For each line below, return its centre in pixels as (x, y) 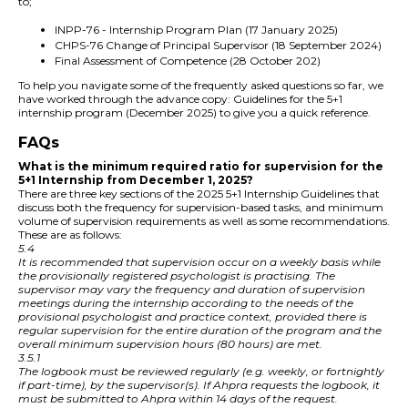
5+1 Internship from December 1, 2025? (136, 180)
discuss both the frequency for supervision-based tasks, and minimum (201, 208)
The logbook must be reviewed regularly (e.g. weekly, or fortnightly (201, 372)
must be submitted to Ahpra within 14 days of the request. (178, 399)
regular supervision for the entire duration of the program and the (200, 331)
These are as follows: (70, 235)
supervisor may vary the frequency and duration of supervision (192, 290)
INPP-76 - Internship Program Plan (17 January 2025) (198, 29)
